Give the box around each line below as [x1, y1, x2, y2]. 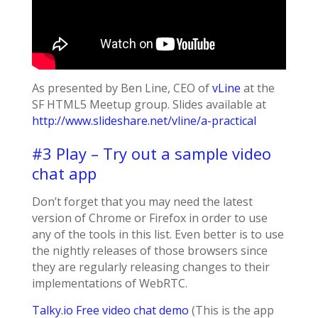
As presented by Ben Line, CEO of [31, 80, 212, 97]
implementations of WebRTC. [31, 275, 187, 292]
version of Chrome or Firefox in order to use [31, 210, 268, 226]
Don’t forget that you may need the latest [31, 194, 253, 210]
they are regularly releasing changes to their [31, 259, 270, 275]
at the [240, 80, 275, 97]
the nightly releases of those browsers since [31, 243, 268, 259]
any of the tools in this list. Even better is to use [31, 226, 284, 243]
